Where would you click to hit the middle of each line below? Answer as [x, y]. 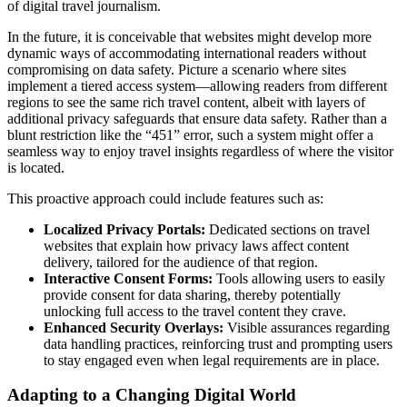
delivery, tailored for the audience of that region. [181, 262]
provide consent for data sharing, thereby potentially [192, 294]
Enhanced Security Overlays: [134, 327]
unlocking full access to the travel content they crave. [195, 311]
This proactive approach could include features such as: [165, 198]
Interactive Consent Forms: [128, 278]
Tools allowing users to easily [299, 278]
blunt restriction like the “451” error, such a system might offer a [190, 134]
